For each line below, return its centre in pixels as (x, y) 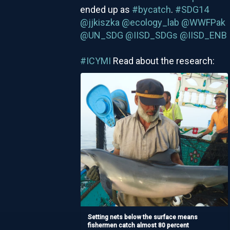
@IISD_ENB (203, 35)
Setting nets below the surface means (143, 217)
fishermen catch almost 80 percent (139, 225)
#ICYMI (95, 61)
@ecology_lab (150, 22)
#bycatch (151, 9)
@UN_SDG (101, 35)
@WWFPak (203, 22)
